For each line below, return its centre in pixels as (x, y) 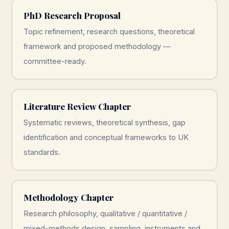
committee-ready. (55, 61)
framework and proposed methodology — (97, 46)
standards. (42, 152)
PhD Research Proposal (72, 15)
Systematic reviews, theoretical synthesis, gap (104, 122)
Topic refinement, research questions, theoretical (109, 31)
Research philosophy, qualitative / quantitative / (105, 213)
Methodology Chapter (68, 197)
